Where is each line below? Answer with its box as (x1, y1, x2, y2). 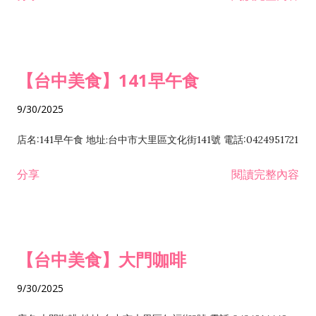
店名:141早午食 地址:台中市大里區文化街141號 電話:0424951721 (17, 133, 298, 146)
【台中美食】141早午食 (17, 68, 199, 92)
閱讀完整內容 (231, 166, 299, 182)
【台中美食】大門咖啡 (17, 248, 186, 271)
